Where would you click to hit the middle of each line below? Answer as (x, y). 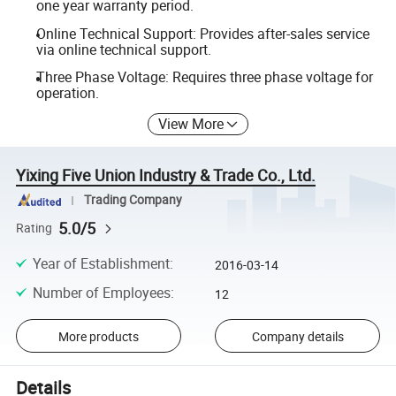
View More (191, 123)
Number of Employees (101, 292)
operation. (67, 93)
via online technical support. (123, 49)
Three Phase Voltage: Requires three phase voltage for (204, 77)
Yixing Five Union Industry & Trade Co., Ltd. (166, 175)
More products (98, 336)
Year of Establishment (101, 264)
